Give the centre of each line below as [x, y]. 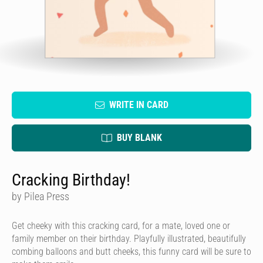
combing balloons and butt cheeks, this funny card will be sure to [131, 252]
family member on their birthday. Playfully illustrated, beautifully [129, 239]
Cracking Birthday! [71, 180]
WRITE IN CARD [139, 105]
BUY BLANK [139, 138]
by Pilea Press [41, 196]
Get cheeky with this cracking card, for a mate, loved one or [121, 226]
